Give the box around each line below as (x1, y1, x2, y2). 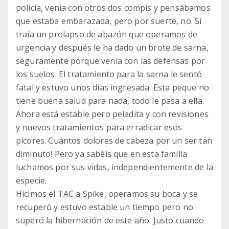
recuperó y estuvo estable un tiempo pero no (16, 201, 193, 213)
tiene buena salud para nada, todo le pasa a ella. (16, 95, 204, 106)
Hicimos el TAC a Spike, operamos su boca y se (16, 188, 198, 199)
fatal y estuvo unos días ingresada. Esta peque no (16, 82, 209, 93)
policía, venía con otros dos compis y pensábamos (16, 2, 211, 13)
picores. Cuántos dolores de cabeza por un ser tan (16, 135, 212, 146)
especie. (16, 175, 47, 186)
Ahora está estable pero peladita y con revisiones (16, 108, 209, 120)
